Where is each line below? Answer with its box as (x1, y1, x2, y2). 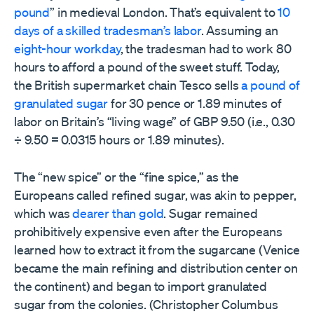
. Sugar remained (163, 205, 258, 221)
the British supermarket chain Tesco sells (14, 76, 242, 93)
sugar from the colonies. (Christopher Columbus (14, 296, 278, 312)
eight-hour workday (14, 40, 121, 56)
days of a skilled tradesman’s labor (14, 22, 201, 38)
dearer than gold (72, 205, 164, 221)
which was (14, 205, 73, 221)
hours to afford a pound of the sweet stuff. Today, (14, 58, 280, 74)
